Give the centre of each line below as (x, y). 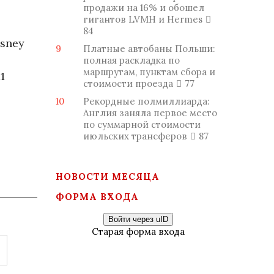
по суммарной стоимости (142, 124)
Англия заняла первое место (150, 113)
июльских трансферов (135, 136)
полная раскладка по (131, 60)
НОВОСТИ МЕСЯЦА (108, 176)
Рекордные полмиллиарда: (146, 101)
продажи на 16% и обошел (144, 8)
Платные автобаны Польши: (149, 49)
